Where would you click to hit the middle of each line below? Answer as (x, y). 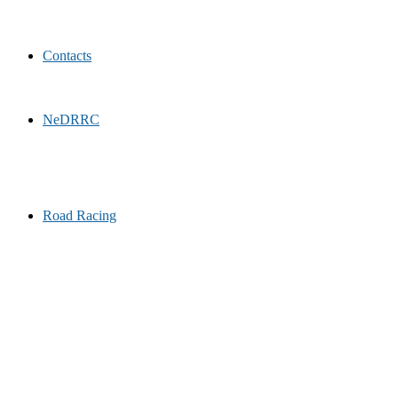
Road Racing (80, 215)
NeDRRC (71, 119)
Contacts (67, 56)
